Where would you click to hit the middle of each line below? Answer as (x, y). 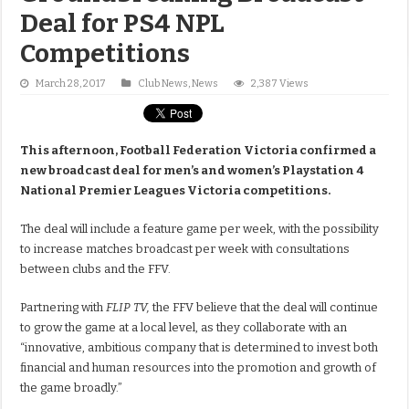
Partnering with (63, 308)
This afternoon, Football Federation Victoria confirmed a (199, 151)
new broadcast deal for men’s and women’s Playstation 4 (192, 171)
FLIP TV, (130, 308)
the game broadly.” (72, 388)
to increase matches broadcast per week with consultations (185, 249)
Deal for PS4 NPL (123, 24)
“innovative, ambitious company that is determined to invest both (199, 348)
